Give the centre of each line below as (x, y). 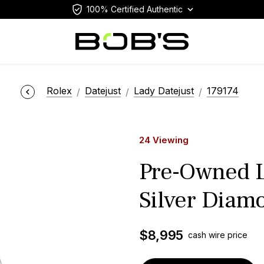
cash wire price (217, 235)
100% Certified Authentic (135, 9)
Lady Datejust (164, 91)
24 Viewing (164, 140)
